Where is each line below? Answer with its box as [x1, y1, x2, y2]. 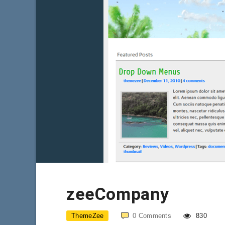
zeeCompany [66, 184, 169, 204]
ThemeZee [71, 212, 104, 219]
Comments [138, 212, 172, 219]
